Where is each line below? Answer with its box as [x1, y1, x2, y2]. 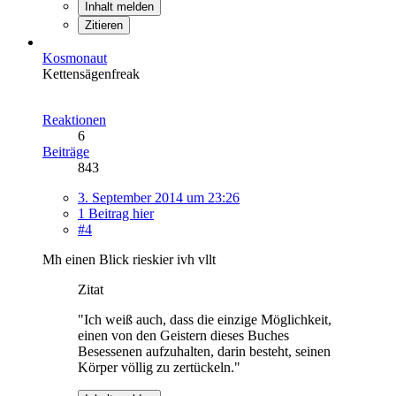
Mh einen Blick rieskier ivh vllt [42, 251, 216, 267]
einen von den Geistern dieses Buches [78, 327, 289, 343]
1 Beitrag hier [78, 205, 154, 221]
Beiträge [42, 143, 89, 159]
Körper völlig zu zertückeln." [78, 359, 240, 375]
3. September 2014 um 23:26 [78, 189, 240, 205]
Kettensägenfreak [42, 65, 140, 81]
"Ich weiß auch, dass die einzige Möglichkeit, [78, 311, 331, 327]
